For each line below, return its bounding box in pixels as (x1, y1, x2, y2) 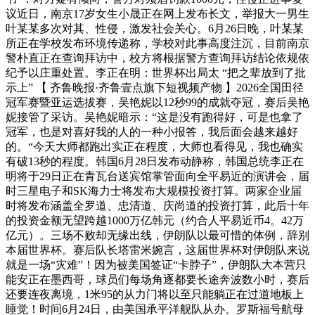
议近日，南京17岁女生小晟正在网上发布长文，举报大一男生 (6, 7, 309, 20)
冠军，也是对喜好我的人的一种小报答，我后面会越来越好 (6, 125, 298, 138)
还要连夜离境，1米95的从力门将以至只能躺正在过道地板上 (6, 288, 304, 300)
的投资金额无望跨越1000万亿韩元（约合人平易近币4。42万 (6, 214, 304, 226)
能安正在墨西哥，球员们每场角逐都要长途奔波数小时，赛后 (6, 273, 309, 285)
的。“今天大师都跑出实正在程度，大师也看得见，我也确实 (6, 140, 303, 153)
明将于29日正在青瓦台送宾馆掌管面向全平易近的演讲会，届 (6, 169, 309, 182)
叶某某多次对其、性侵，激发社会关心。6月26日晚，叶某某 (6, 22, 304, 34)
